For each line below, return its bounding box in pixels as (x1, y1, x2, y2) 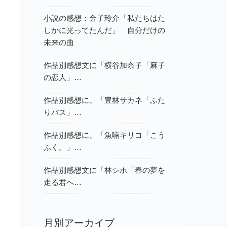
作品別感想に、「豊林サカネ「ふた (44, 95, 165, 104)
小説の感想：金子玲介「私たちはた (44, 13, 165, 22)
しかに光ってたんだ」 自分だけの (44, 25, 165, 34)
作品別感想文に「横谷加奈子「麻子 (44, 60, 165, 69)
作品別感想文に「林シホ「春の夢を (44, 165, 165, 174)
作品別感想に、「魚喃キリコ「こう (44, 130, 165, 139)
